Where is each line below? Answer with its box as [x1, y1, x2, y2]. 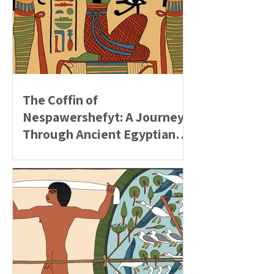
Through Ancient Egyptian [23, 125, 176, 143]
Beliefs [23, 143, 64, 160]
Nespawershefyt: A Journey [23, 108, 184, 125]
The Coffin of [23, 91, 98, 108]
